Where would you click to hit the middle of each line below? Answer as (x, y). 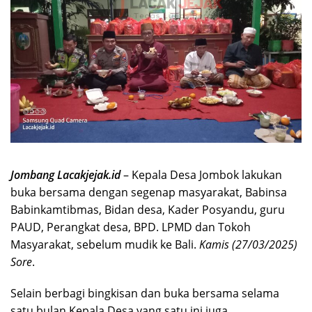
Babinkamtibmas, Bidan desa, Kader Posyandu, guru (148, 210)
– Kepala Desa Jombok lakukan (201, 175)
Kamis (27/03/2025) (248, 245)
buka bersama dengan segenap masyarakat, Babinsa (149, 193)
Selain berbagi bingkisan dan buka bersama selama (145, 294)
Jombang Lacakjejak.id (65, 175)
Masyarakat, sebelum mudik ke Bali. (105, 245)
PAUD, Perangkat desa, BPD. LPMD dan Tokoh (131, 227)
